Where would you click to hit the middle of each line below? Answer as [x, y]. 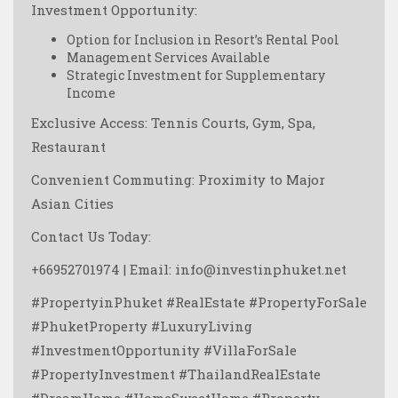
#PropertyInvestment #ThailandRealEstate [176, 374]
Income [91, 92]
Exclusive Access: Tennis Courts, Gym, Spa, [173, 122]
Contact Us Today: [91, 236]
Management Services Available [168, 57]
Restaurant [68, 146]
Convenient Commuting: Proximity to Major [178, 179]
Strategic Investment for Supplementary [196, 75]
